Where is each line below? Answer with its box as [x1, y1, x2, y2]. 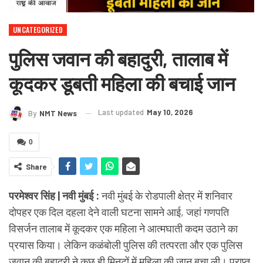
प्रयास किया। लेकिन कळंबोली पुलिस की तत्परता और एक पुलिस [9, 238, 242, 252]
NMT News [39, 109, 77, 119]
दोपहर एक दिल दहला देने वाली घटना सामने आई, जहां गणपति [9, 205, 229, 219]
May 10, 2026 [147, 107, 193, 117]
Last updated [98, 107, 146, 117]
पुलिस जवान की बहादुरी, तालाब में [9, 47, 228, 71]
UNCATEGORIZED [13, 25, 63, 35]
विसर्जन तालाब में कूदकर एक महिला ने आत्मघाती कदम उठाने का [9, 222, 238, 235]
